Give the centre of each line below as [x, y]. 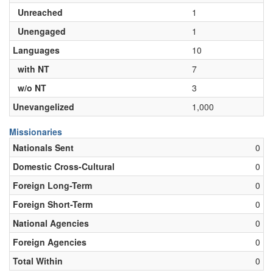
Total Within [38, 261]
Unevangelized [44, 107]
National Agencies [51, 223]
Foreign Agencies [50, 242]
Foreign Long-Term [52, 185]
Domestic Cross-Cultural [64, 166]
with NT [31, 69]
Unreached [38, 12]
